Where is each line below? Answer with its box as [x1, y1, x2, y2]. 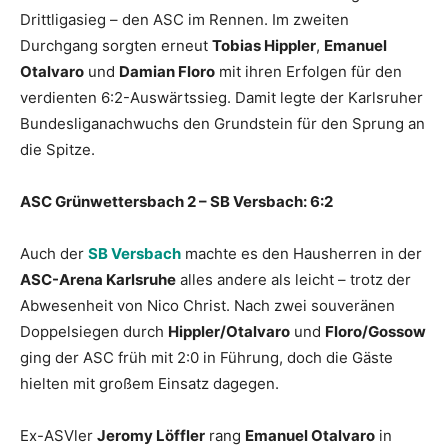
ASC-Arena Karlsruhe [20, 270, 176, 290]
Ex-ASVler [20, 426, 97, 446]
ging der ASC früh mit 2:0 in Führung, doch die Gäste [20, 348, 393, 368]
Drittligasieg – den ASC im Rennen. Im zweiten [20, 10, 349, 30]
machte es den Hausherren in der [181, 244, 422, 264]
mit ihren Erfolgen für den [215, 62, 402, 82]
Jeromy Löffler [97, 426, 205, 446]
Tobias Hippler [212, 36, 316, 56]
